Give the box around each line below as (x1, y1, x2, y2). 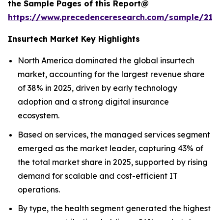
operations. (18, 184, 60, 194)
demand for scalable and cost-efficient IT (18, 170, 178, 181)
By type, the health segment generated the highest (18, 203, 211, 214)
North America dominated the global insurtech (18, 55, 194, 65)
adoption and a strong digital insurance (18, 97, 169, 107)
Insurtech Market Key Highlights (8, 34, 140, 44)
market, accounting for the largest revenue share (18, 69, 205, 79)
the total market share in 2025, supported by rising (18, 157, 208, 167)
